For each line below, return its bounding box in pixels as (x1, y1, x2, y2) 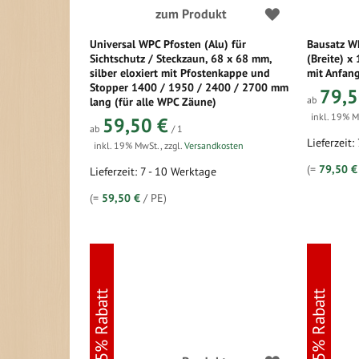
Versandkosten (184, 139, 244, 151)
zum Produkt (155, 6, 227, 22)
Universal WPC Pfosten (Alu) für (90, 37, 246, 51)
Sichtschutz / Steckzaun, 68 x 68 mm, (90, 51, 272, 66)
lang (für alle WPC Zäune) (90, 95, 216, 109)
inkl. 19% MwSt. (94, 139, 160, 151)
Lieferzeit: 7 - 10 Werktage (90, 164, 216, 179)
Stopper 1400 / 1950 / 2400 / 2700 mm (90, 80, 288, 95)
